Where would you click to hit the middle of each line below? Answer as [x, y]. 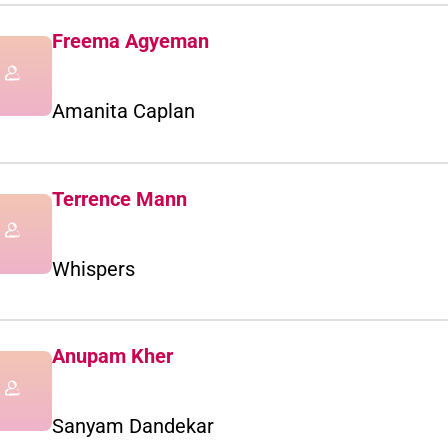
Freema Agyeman [130, 41]
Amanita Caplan [123, 111]
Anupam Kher [112, 356]
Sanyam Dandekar [133, 426]
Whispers [93, 268]
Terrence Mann [119, 198]
